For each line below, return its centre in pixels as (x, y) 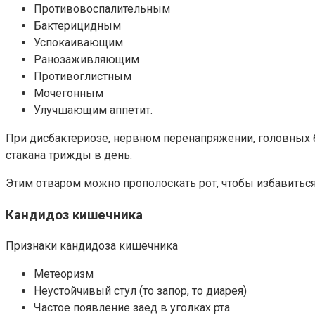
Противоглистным (83, 76)
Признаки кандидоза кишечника (92, 246)
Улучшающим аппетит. (93, 110)
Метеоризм (64, 274)
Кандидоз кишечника (74, 215)
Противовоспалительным (102, 8)
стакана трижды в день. (69, 155)
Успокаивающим (78, 42)
